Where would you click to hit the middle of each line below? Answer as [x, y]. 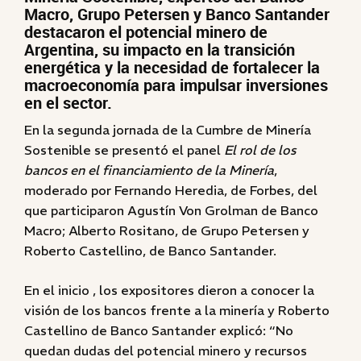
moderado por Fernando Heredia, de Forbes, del [171, 190]
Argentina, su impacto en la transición [160, 50]
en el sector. [68, 103]
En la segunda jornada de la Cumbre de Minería [168, 130]
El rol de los [260, 150]
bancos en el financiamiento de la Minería [149, 170]
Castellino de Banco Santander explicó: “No [159, 330]
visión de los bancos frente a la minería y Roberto [177, 310]
